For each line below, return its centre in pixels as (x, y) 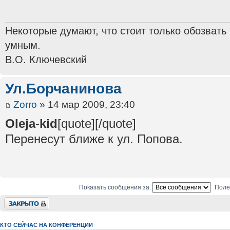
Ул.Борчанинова (63, 89)
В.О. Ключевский (46, 60)
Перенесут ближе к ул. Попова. (94, 139)
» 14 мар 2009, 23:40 (86, 104)
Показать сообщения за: (116, 187)
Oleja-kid (31, 123)
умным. (23, 45)
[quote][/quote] (97, 123)
